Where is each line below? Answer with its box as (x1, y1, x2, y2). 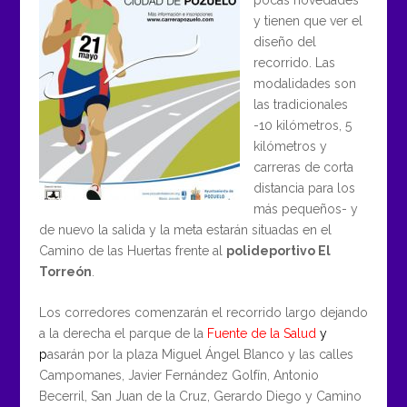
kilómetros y (253, 138, 327, 154)
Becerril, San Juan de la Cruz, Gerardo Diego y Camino (38, 389, 362, 404)
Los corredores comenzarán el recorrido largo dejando (38, 305, 368, 321)
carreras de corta (253, 159, 353, 174)
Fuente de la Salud (206, 326, 316, 342)
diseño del (253, 34, 316, 49)
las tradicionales (253, 96, 348, 112)
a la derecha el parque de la (38, 326, 207, 342)
